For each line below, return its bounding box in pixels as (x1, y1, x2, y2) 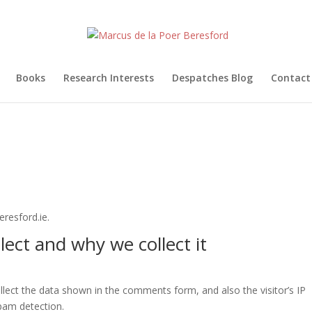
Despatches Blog (172, 71, 253, 84)
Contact (271, 71, 311, 84)
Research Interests (63, 71, 154, 84)
